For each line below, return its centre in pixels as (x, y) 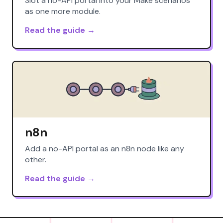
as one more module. (63, 11)
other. (36, 159)
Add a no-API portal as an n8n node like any (105, 148)
